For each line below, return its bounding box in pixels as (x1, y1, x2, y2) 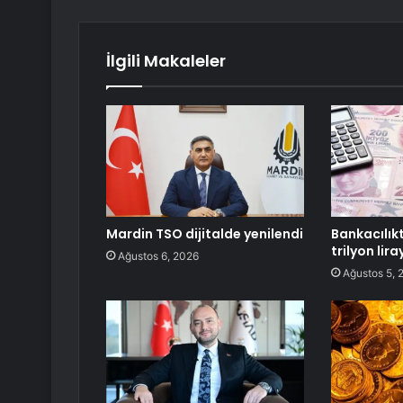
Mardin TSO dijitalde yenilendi (106, 225, 303, 244)
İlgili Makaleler (106, 49, 226, 73)
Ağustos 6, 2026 (118, 249, 199, 264)
